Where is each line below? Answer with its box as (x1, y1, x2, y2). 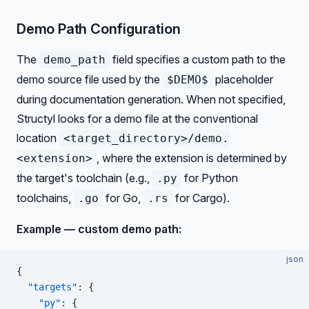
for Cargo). (172, 191, 230, 205)
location (17, 131, 59, 145)
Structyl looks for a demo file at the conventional (17, 112, 258, 126)
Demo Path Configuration (17, 21, 181, 37)
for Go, (103, 191, 143, 205)
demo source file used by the (17, 72, 163, 86)
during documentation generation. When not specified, (17, 92, 286, 106)
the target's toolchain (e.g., (17, 171, 152, 185)
